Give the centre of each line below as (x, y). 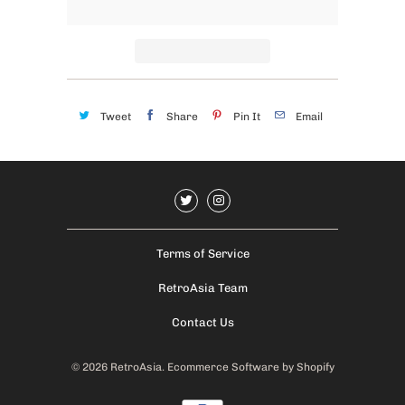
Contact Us (202, 323)
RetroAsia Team (202, 288)
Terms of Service (202, 254)
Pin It (247, 116)
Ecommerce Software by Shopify (250, 367)
